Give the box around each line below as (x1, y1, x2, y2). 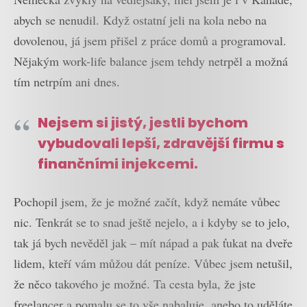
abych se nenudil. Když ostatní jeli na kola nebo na (14, 11, 267, 28)
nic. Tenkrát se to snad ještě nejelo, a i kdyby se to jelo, (14, 213, 290, 230)
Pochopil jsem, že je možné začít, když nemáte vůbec (14, 193, 280, 210)
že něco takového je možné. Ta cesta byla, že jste (14, 275, 256, 292)
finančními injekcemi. (38, 153, 198, 173)
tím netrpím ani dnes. (14, 73, 120, 90)
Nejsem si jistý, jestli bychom (38, 112, 248, 132)
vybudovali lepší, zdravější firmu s (38, 133, 284, 153)
